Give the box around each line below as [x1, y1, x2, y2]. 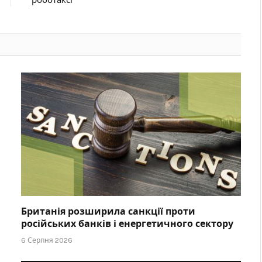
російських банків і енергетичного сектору [21, 218, 233, 230]
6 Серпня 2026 [21, 236, 73, 245]
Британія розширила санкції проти [21, 206, 195, 218]
